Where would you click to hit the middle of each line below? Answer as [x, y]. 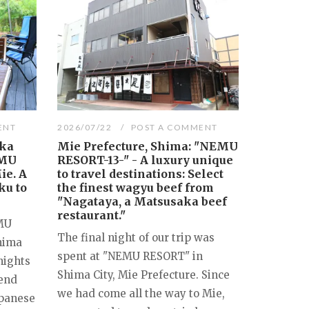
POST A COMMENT [174, 127]
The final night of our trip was [136, 237]
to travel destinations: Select [141, 173]
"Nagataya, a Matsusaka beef [142, 201]
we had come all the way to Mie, [141, 293]
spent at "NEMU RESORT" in [130, 256]
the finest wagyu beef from [136, 187]
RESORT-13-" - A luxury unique [146, 160]
